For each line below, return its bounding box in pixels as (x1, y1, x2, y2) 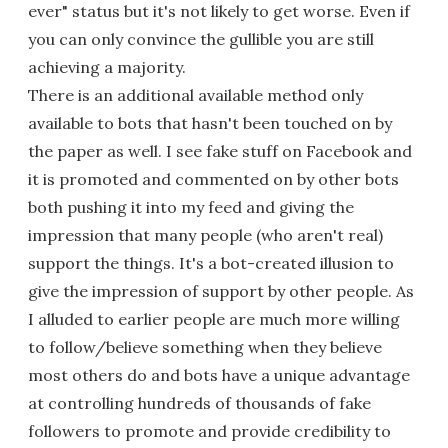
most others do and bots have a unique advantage (28, 364, 410, 385)
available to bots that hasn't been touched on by (28, 112, 392, 133)
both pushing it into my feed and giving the (28, 196, 354, 217)
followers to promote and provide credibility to (28, 420, 391, 441)
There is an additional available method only (28, 84, 363, 105)
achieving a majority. (28, 56, 186, 77)
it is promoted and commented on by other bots (28, 168, 399, 189)
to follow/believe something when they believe (28, 336, 382, 357)
